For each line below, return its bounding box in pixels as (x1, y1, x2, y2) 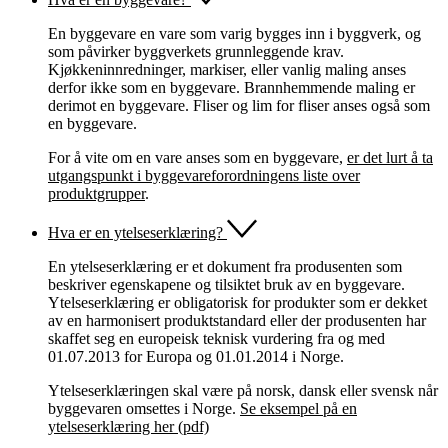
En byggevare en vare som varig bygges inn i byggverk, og (48, 24, 421, 42)
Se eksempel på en (240, 399, 357, 417)
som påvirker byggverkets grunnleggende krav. (48, 42, 344, 60)
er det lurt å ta (347, 148, 433, 166)
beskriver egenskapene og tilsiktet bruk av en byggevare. (48, 275, 405, 293)
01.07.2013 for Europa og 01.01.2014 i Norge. (48, 347, 344, 365)
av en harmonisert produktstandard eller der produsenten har (48, 311, 426, 329)
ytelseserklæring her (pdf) (48, 417, 209, 435)
